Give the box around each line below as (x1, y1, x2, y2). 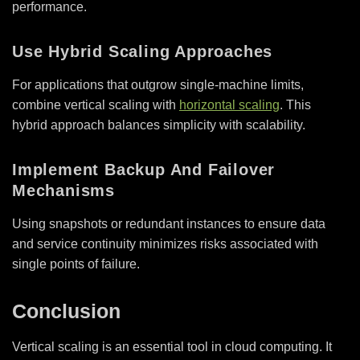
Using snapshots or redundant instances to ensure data (12, 216, 325, 231)
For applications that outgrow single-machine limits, (12, 77, 304, 92)
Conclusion (12, 299, 121, 322)
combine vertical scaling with (12, 97, 179, 112)
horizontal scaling (179, 97, 280, 112)
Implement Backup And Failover (12, 160, 276, 178)
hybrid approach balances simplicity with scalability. (12, 117, 305, 132)
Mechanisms (12, 181, 116, 199)
